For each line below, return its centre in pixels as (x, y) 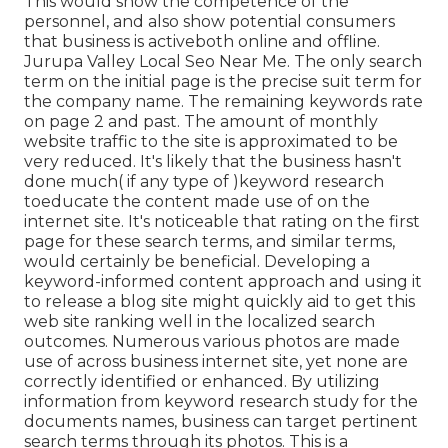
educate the (91, 201)
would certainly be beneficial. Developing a (197, 261)
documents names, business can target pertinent (221, 421)
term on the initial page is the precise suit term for (223, 81)
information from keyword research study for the (221, 401)
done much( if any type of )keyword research (204, 181)
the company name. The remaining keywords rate (223, 101)
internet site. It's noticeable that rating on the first (222, 221)
